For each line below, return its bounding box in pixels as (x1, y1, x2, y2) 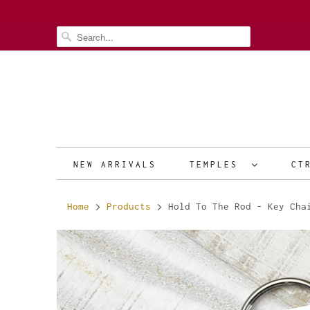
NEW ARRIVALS (73, 160, 156, 169)
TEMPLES (189, 160, 245, 169)
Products (107, 201, 151, 212)
